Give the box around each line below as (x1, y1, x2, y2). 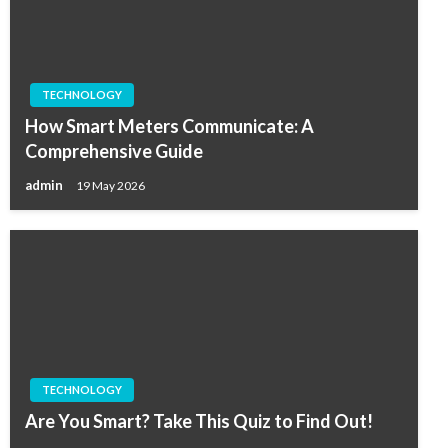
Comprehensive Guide (25, 140, 203, 163)
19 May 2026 (76, 177, 145, 193)
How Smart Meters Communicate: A (25, 115, 314, 138)
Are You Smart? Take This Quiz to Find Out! (25, 410, 373, 433)
